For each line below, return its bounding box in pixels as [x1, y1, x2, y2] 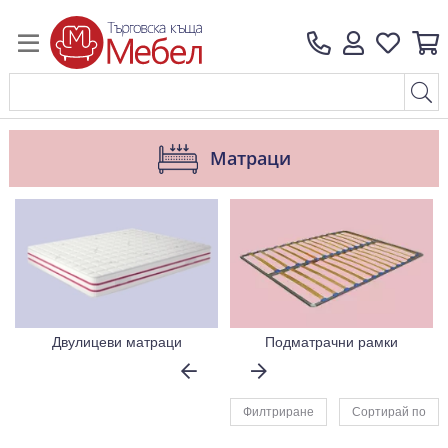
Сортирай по [352, 404, 426, 419]
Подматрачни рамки [265, 333, 398, 350]
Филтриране [243, 404, 314, 419]
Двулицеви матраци [51, 333, 182, 350]
